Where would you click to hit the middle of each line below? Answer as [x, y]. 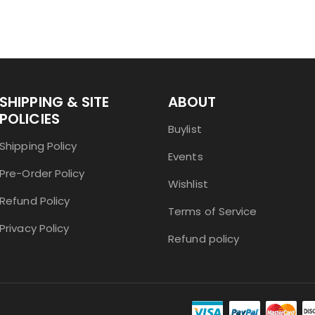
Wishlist [188, 184]
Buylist [185, 129]
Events [186, 156]
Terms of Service [213, 211]
